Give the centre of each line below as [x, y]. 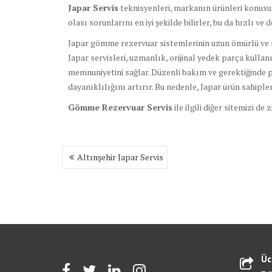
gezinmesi [88, 165]
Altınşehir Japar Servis [120, 157]
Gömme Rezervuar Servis [120, 107]
